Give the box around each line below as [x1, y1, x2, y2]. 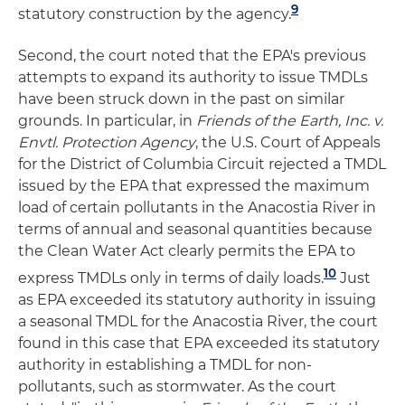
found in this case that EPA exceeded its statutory [18, 334, 380, 353]
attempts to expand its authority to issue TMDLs [18, 68, 368, 86]
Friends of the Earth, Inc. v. [196, 111, 383, 129]
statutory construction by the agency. [18, 5, 291, 23]
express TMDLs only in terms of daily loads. [18, 269, 324, 287]
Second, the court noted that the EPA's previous [18, 46, 366, 64]
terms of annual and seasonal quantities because [18, 220, 372, 238]
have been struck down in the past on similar [18, 89, 344, 108]
